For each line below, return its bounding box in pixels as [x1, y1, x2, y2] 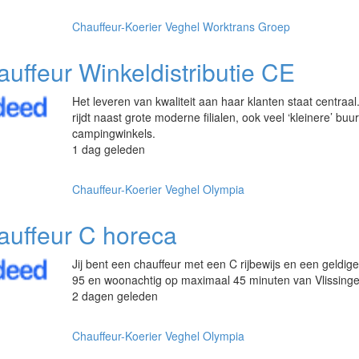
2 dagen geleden [72, 288, 159, 304]
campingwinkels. [72, 125, 156, 141]
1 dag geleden [72, 141, 146, 157]
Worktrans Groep [203, 18, 291, 34]
